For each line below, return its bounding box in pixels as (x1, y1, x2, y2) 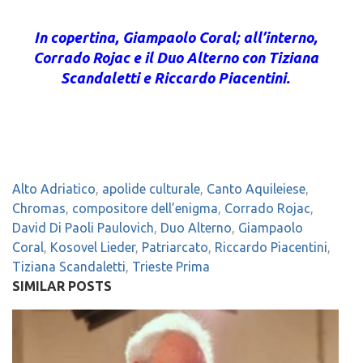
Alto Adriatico (12, 181, 96, 197)
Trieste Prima (132, 259, 210, 275)
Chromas (12, 201, 66, 216)
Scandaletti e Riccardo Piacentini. (61, 70, 290, 87)
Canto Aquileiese (207, 181, 305, 197)
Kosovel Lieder (50, 240, 135, 255)
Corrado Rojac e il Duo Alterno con (32, 49, 265, 66)
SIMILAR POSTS (12, 279, 112, 294)
